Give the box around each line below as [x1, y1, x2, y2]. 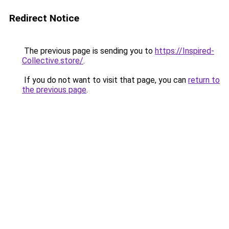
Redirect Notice [9, 12, 79, 24]
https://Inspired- [155, 46, 214, 56]
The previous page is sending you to [22, 46, 155, 56]
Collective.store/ [22, 56, 83, 65]
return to [188, 75, 220, 85]
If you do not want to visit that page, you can [22, 75, 188, 85]
